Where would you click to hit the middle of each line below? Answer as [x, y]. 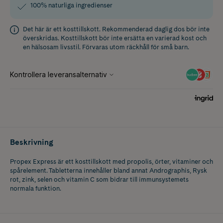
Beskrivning [32, 142]
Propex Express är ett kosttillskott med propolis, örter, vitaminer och [111, 161]
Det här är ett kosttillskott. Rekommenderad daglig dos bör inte [116, 29]
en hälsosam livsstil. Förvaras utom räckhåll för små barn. [106, 47]
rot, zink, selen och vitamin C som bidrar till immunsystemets [99, 179]
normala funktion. [36, 188]
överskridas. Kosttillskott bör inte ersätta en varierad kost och [115, 38]
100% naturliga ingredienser [71, 5]
